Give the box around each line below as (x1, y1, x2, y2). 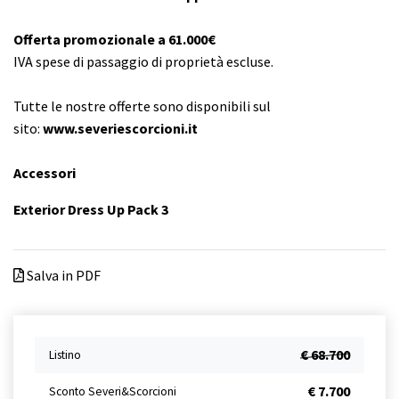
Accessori (13, 164, 76, 183)
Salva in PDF (24, 266, 101, 285)
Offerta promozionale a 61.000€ (13, 30, 216, 49)
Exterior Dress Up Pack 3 (13, 200, 168, 219)
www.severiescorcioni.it (40, 119, 198, 138)
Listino (49, 347, 81, 363)
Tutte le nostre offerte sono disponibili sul (13, 97, 271, 116)
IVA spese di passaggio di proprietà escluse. (13, 53, 273, 71)
